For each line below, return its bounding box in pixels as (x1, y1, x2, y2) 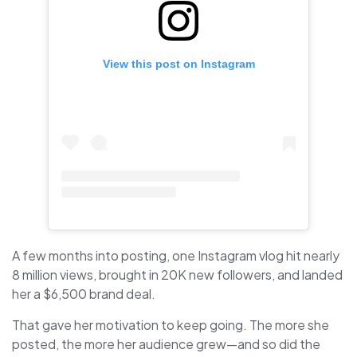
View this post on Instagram (102, 57, 255, 70)
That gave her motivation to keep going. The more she (12, 316, 329, 333)
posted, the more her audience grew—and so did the (12, 335, 320, 352)
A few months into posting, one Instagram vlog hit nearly (12, 246, 339, 264)
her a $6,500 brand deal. (12, 284, 155, 302)
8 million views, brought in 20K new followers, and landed (12, 265, 343, 283)
